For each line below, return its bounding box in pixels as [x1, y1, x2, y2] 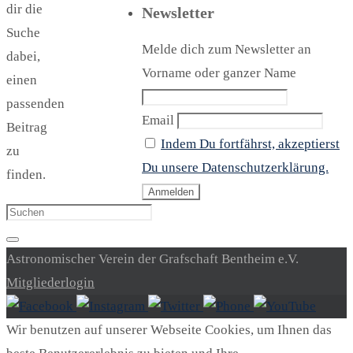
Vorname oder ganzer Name [142, 65, 296, 80]
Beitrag [6, 120, 47, 135]
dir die [6, 2, 43, 17]
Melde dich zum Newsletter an [142, 42, 311, 57]
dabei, [6, 49, 40, 64]
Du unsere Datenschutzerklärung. [142, 160, 329, 175]
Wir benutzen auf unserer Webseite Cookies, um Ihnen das [6, 322, 332, 337]
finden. [6, 167, 46, 182]
